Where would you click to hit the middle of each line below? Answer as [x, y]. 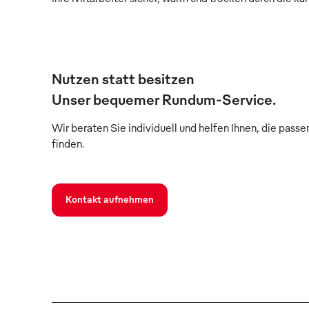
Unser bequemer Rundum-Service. [164, 99]
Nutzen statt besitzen [123, 78]
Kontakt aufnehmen [110, 199]
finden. [68, 143]
